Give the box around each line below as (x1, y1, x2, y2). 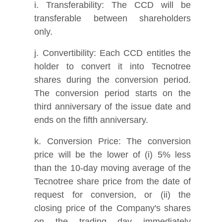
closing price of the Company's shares (34, 203, 191, 213)
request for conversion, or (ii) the (34, 189, 191, 200)
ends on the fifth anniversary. (34, 114, 149, 125)
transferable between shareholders (34, 13, 191, 23)
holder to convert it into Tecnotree (34, 61, 191, 71)
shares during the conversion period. (34, 74, 191, 85)
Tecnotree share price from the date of (34, 176, 191, 186)
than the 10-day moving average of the (34, 163, 191, 173)
